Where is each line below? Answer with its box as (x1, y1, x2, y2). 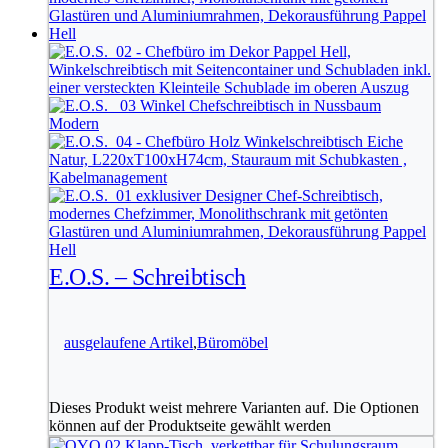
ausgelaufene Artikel (64, 334, 193, 352)
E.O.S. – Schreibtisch (49, 264, 246, 291)
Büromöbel (197, 334, 268, 352)
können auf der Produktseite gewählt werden (49, 417, 331, 435)
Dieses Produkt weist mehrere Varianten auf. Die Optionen (49, 399, 419, 417)
